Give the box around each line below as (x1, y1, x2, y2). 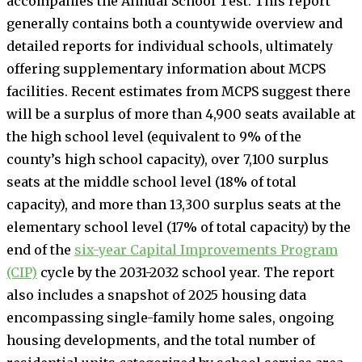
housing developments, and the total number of (6, 331, 315, 348)
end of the (6, 241, 74, 258)
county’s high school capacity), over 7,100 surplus (6, 150, 329, 167)
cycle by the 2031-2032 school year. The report (37, 263, 335, 280)
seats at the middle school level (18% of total (6, 173, 297, 190)
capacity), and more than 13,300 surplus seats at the (6, 196, 341, 213)
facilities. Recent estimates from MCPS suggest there (6, 82, 351, 99)
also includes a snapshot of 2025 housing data (6, 286, 306, 303)
